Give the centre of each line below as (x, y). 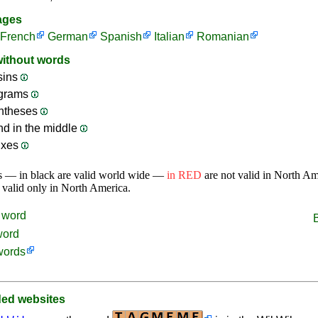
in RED (184, 175)
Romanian (223, 37)
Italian (169, 37)
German (68, 37)
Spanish (121, 37)
